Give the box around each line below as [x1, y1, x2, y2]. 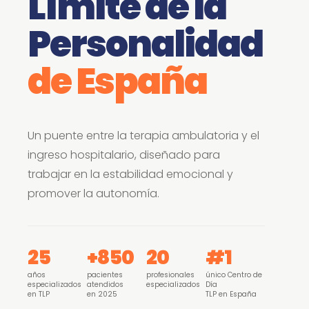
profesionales [146, 270, 195, 280]
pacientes [87, 270, 123, 280]
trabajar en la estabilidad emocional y [28, 166, 233, 182]
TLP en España [206, 289, 257, 299]
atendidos [87, 279, 123, 290]
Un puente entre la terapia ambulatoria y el [28, 128, 259, 143]
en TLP [28, 289, 50, 299]
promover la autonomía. [28, 186, 159, 201]
